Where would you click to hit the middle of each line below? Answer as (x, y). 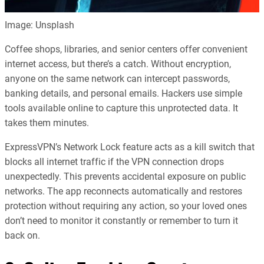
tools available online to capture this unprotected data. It (121, 108)
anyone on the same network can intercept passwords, (117, 79)
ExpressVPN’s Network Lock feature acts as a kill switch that (130, 147)
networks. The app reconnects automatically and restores (123, 192)
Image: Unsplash (39, 25)
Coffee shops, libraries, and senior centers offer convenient (126, 49)
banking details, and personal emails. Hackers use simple (123, 93)
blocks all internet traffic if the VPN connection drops (114, 162)
